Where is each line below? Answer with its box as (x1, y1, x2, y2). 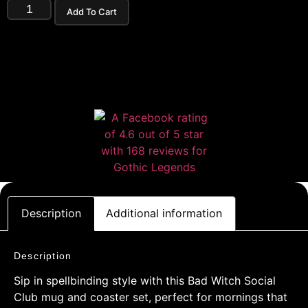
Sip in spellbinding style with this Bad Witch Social (14, 274, 276, 288)
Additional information (105, 206, 222, 221)
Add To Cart (67, 5, 118, 17)
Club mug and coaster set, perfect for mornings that (14, 290, 287, 305)
